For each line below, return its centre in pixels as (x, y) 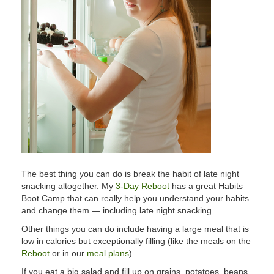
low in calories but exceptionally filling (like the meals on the (136, 241)
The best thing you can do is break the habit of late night (130, 174)
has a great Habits (206, 186)
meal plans (108, 253)
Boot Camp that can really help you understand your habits (135, 198)
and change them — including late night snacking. (118, 210)
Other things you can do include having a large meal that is (135, 229)
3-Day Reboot (143, 186)
